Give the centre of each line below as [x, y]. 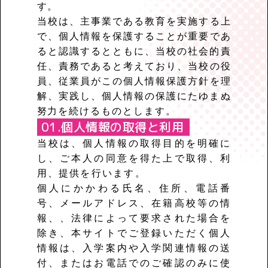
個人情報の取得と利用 [122, 127]
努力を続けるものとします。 [106, 111]
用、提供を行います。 [91, 173]
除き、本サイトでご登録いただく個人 [134, 233]
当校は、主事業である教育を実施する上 [134, 21]
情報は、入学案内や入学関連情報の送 [134, 248]
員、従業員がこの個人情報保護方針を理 [134, 81]
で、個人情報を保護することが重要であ [134, 36]
